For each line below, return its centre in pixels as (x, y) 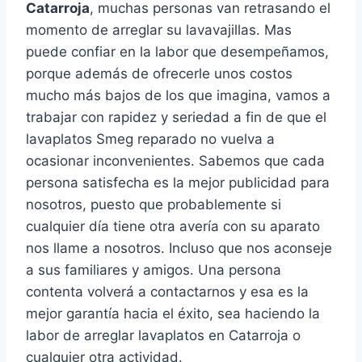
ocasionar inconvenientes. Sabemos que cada (175, 161)
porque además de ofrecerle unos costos (159, 74)
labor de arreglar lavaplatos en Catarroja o (163, 336)
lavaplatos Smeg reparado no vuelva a (150, 139)
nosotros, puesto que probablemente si (154, 205)
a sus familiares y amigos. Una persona (154, 270)
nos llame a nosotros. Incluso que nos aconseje (179, 248)
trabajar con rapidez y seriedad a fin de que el (176, 118)
